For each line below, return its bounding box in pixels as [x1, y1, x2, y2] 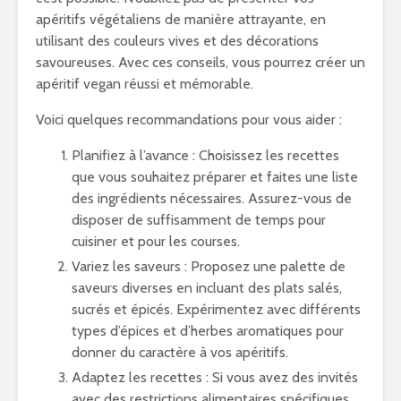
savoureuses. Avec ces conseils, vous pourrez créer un [36, 54, 365, 71]
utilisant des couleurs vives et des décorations [36, 32, 319, 49]
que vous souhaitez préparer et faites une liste [72, 168, 358, 185]
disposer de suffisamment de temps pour [72, 211, 326, 228]
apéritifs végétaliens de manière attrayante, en [36, 11, 326, 28]
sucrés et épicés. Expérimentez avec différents [72, 301, 361, 318]
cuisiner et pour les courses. [72, 233, 240, 250]
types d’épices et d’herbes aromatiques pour [72, 322, 344, 339]
